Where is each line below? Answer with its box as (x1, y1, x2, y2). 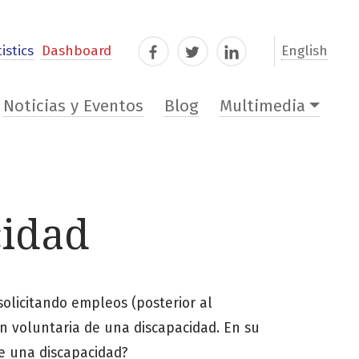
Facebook (141, 46, 203, 63)
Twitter (180, 46, 225, 63)
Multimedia (219, 96, 305, 117)
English (281, 42, 328, 60)
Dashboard (41, 42, 111, 60)
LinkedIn (220, 46, 276, 63)
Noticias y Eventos (3, 96, 144, 117)
